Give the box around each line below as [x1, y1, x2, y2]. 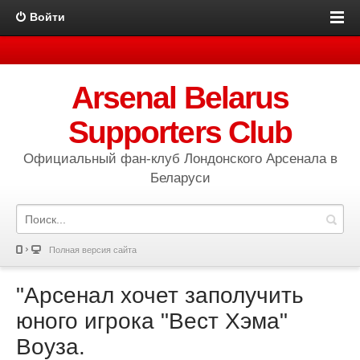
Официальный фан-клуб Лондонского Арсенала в [22, 151, 337, 166]
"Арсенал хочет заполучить [16, 283, 304, 308]
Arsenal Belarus [72, 80, 288, 115]
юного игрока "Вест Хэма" [16, 309, 288, 333]
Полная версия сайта [49, 245, 137, 255]
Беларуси [149, 170, 211, 186]
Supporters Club [68, 115, 292, 149]
